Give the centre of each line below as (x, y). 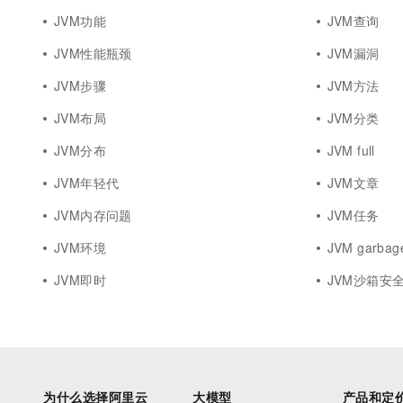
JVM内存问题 (93, 215)
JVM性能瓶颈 (93, 53)
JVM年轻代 (87, 183)
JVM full (351, 150)
